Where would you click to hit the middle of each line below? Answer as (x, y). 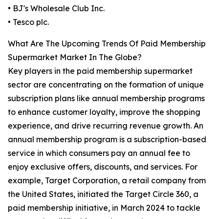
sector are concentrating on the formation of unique (106, 85)
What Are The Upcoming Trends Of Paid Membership (107, 44)
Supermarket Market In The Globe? (75, 57)
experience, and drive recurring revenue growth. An (106, 126)
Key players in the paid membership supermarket (100, 71)
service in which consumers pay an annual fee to (99, 153)
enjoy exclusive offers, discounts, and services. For (103, 167)
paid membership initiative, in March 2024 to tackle (104, 208)
